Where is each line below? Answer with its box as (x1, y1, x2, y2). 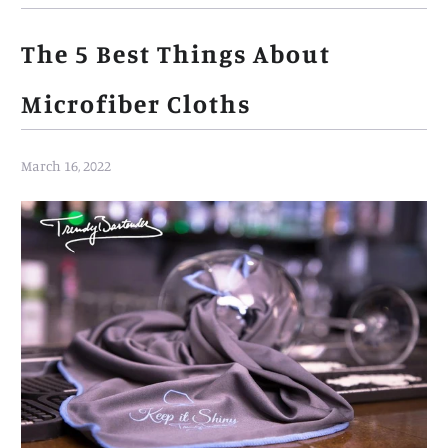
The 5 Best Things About (21, 38, 332, 70)
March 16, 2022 (21, 157, 112, 175)
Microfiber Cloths (21, 88, 252, 120)
